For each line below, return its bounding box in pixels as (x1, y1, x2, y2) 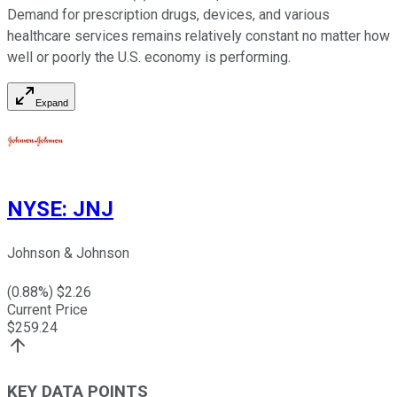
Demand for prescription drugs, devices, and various (7, 6, 330, 24)
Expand (35, 97, 68, 109)
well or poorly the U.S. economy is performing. (7, 49, 291, 66)
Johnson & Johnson (7, 245, 129, 262)
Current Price (7, 301, 88, 319)
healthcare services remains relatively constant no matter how (7, 27, 390, 45)
